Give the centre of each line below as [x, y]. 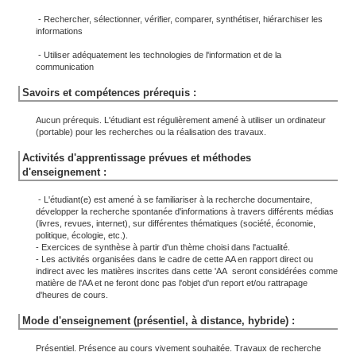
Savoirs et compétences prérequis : [109, 93]
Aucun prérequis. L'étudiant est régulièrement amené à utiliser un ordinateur [181, 120]
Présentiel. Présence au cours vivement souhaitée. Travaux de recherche [178, 348]
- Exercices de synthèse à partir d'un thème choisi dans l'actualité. [163, 247]
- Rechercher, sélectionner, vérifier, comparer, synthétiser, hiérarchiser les [179, 19]
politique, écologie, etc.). [83, 235]
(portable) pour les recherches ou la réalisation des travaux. [151, 132]
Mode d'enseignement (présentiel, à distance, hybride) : [159, 321]
